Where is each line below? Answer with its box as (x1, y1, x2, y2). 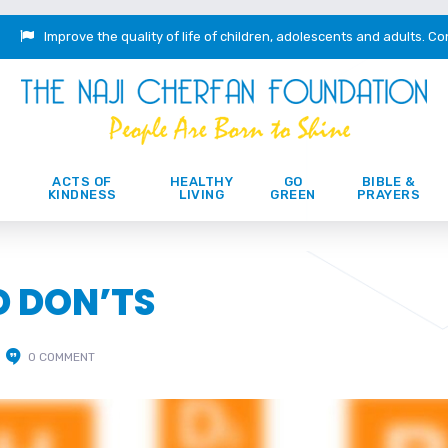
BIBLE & (361, 174, 416, 189)
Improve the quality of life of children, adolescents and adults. (43, 29, 428, 44)
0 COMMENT (28, 350, 95, 365)
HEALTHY (169, 174, 234, 189)
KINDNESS (47, 187, 117, 202)
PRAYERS (356, 187, 421, 202)
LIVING (179, 187, 224, 202)
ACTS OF (52, 174, 112, 189)
